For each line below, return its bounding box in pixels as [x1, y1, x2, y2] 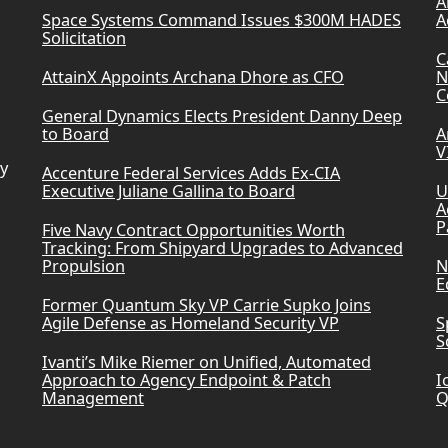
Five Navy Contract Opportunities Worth [41, 219, 345, 242]
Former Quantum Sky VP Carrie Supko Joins [41, 294, 371, 317]
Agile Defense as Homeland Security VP [41, 312, 339, 335]
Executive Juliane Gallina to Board [41, 180, 295, 203]
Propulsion [41, 255, 125, 278]
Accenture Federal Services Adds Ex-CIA [41, 162, 340, 185]
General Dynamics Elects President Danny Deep [41, 105, 402, 128]
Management [41, 387, 144, 410]
